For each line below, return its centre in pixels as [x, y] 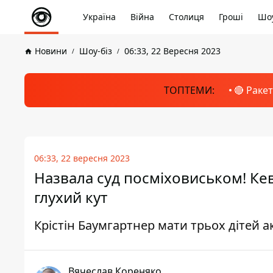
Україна [99, 17]
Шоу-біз [96, 51]
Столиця [186, 17]
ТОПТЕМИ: [189, 90]
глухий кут [71, 197]
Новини [51, 51]
